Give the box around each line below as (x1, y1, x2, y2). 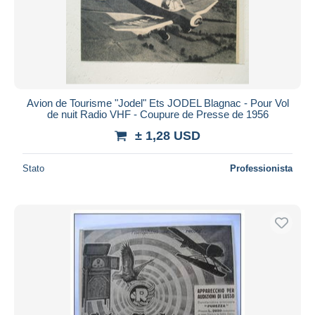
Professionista (230, 162, 292, 174)
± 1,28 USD (135, 128, 200, 143)
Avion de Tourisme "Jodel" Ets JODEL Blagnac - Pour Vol (26, 96, 289, 109)
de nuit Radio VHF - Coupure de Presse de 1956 (46, 108, 269, 120)
